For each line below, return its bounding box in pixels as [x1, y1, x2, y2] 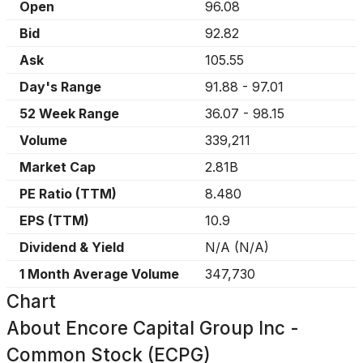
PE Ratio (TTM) [19, 186, 117, 202]
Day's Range [19, 79, 101, 95]
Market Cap [19, 159, 96, 175]
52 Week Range [19, 105, 119, 122]
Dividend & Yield [19, 239, 124, 255]
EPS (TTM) [19, 212, 89, 228]
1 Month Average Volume [19, 266, 179, 282]
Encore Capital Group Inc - [66, 317, 299, 339]
